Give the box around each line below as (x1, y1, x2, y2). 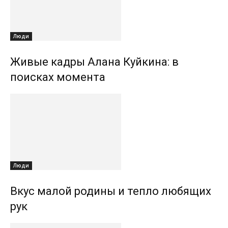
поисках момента (10, 70, 105, 83)
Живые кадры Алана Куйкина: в (10, 55, 179, 68)
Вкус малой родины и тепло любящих (10, 184, 211, 197)
